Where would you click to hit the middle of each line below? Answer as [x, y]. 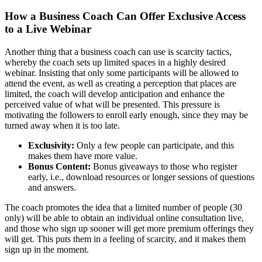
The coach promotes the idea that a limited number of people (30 [123, 207]
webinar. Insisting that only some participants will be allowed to [122, 73]
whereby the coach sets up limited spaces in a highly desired [115, 62]
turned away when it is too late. [62, 125]
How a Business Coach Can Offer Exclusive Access [125, 16]
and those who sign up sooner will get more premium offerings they [129, 228]
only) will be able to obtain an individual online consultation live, [124, 218]
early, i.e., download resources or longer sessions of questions [141, 177]
